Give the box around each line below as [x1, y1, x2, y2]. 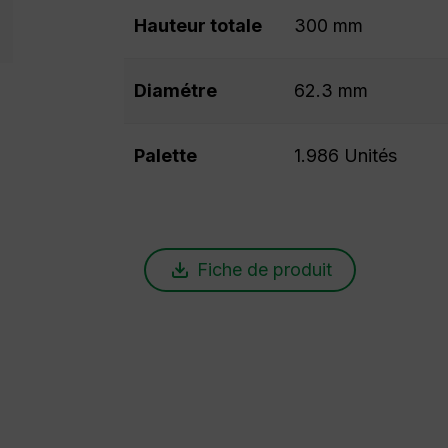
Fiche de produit [196, 259, 332, 280]
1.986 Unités [293, 145, 397, 166]
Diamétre [133, 80, 217, 101]
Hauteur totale [133, 15, 262, 36]
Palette [133, 145, 197, 166]
